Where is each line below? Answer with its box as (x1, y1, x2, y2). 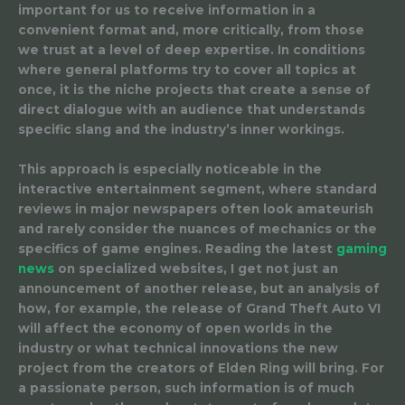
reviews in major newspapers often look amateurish (18, 201, 373, 216)
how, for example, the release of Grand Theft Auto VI (18, 300, 381, 316)
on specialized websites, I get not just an (54, 260, 338, 276)
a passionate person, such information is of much (18, 380, 354, 395)
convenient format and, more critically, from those (18, 23, 364, 38)
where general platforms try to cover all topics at (18, 62, 356, 78)
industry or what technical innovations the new (18, 340, 338, 355)
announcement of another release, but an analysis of (18, 280, 380, 296)
